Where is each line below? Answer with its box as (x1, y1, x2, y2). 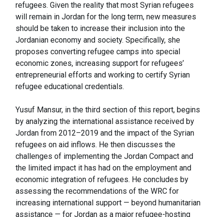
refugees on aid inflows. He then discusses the (15, 140, 175, 150)
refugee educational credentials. (15, 82, 124, 92)
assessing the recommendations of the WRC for (15, 186, 179, 196)
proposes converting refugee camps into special (15, 47, 180, 57)
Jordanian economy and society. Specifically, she (15, 35, 180, 45)
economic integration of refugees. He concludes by (15, 175, 188, 185)
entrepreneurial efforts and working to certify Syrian (15, 70, 190, 80)
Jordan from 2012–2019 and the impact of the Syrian (15, 128, 194, 138)
